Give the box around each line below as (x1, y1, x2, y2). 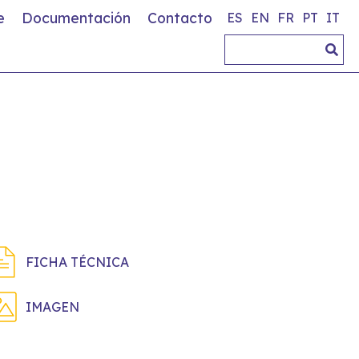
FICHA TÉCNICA (26, 254, 129, 270)
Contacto (147, 9, 212, 26)
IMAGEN (26, 299, 79, 315)
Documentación (22, 9, 131, 26)
